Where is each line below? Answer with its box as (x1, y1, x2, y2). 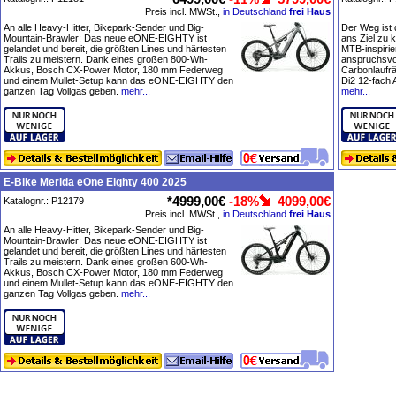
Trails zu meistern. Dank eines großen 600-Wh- (4, 256, 208, 267)
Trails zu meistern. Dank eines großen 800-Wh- (4, 54, 208, 65)
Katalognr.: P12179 (4, 195, 84, 206)
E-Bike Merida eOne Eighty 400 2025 (4, 176, 187, 188)
